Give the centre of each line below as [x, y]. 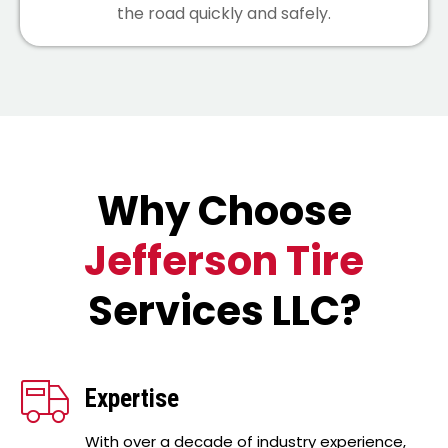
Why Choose [224, 210]
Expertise [132, 398]
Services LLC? [224, 310]
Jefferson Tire [224, 260]
